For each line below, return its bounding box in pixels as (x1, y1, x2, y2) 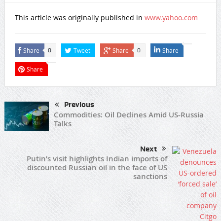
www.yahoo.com (144, 13, 198, 23)
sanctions (133, 171, 168, 182)
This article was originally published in (14, 13, 145, 23)
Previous (64, 100, 94, 110)
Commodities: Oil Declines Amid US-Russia (53, 110, 204, 120)
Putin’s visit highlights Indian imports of (27, 153, 168, 164)
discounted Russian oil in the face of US (27, 162, 168, 173)
